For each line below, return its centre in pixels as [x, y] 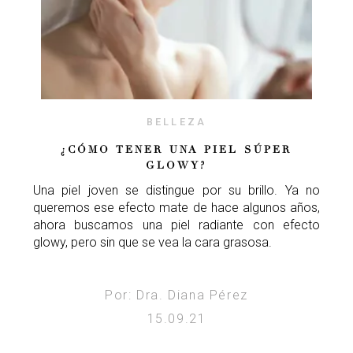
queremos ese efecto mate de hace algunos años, [176, 207]
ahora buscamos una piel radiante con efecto [176, 225]
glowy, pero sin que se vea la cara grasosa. [152, 242]
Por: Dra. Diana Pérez [176, 295]
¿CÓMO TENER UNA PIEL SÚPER [176, 149]
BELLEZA [176, 121]
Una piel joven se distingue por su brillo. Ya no [176, 190]
